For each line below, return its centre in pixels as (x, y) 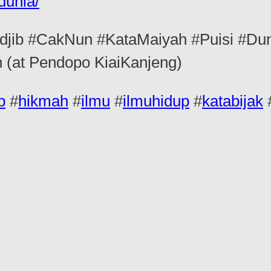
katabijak (233, 101)
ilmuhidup (156, 101)
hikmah (43, 101)
